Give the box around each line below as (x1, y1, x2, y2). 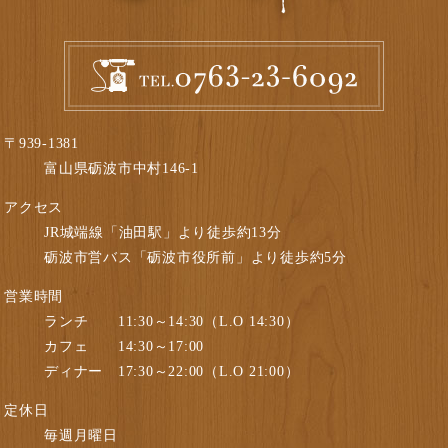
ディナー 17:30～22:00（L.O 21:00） (44, 363, 300, 379)
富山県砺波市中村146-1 (44, 160, 199, 176)
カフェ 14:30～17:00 (44, 338, 204, 354)
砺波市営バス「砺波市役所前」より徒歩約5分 (44, 249, 347, 265)
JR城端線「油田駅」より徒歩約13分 (44, 224, 282, 240)
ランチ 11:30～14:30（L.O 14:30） (44, 313, 300, 329)
